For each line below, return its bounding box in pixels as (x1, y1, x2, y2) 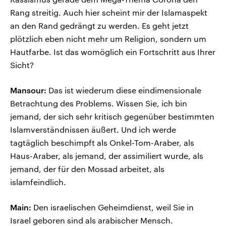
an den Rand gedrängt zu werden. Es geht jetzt (10, 21, 189, 31)
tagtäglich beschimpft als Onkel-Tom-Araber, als (10, 138, 194, 148)
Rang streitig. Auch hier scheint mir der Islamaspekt (10, 8, 207, 18)
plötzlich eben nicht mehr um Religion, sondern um (10, 34, 206, 44)
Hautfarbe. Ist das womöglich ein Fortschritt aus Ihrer (10, 47, 215, 57)
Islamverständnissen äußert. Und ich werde (10, 125, 176, 135)
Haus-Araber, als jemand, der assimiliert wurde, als (10, 151, 203, 161)
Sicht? (10, 60, 34, 70)
